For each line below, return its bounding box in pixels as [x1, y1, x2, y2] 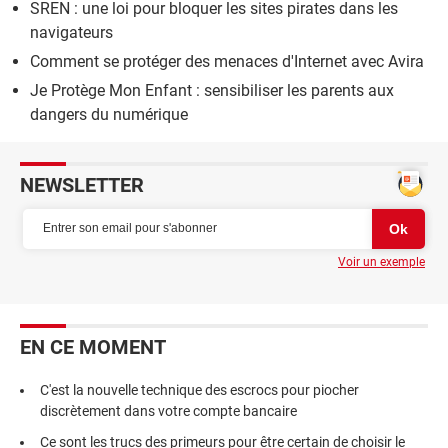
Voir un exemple [338, 254, 425, 269]
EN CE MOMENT [20, 334, 166, 359]
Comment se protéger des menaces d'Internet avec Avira [30, 51, 424, 71]
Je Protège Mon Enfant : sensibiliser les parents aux [30, 80, 394, 100]
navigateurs [30, 22, 113, 42]
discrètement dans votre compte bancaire [40, 402, 297, 419]
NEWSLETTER [20, 172, 144, 197]
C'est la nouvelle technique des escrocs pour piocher [40, 381, 359, 398]
